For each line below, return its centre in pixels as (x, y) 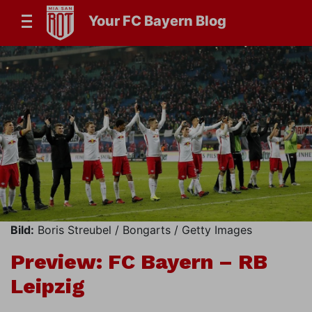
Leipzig (48, 286)
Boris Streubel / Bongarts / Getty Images (143, 230)
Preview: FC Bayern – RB (139, 262)
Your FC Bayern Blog (157, 21)
